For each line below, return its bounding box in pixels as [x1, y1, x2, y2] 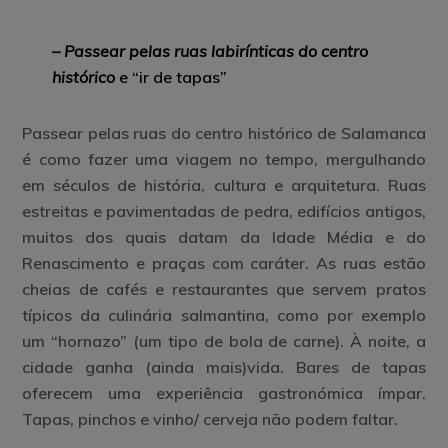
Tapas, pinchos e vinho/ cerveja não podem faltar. [22, 408, 399, 429]
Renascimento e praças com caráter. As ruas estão [22, 252, 426, 273]
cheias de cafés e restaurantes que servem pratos [22, 278, 426, 299]
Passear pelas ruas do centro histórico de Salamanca [22, 122, 426, 143]
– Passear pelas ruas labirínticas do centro [52, 40, 369, 61]
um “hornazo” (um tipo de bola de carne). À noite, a [22, 330, 426, 351]
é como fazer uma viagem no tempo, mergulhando [22, 148, 426, 169]
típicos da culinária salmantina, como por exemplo [22, 304, 426, 325]
